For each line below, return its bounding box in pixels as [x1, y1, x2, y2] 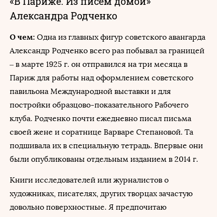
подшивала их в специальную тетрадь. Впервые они [10, 141, 203, 150]
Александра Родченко [10, 9, 117, 22]
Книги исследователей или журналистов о [10, 175, 169, 185]
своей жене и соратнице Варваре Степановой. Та [10, 127, 193, 137]
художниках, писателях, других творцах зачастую [10, 189, 193, 198]
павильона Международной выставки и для [10, 87, 171, 96]
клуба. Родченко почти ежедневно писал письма [10, 114, 191, 123]
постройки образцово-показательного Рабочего [10, 100, 188, 109]
